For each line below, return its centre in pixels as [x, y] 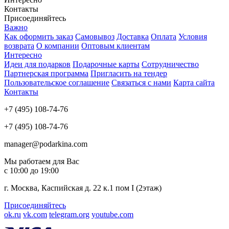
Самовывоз [95, 37]
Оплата [164, 37]
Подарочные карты [106, 64]
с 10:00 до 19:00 [31, 171]
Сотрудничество [170, 64]
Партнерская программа [46, 74]
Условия [193, 37]
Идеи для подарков [37, 64]
